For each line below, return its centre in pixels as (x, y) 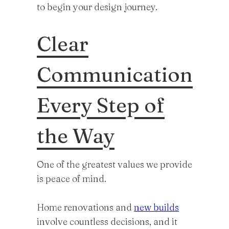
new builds (156, 207)
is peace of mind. (72, 179)
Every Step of (101, 105)
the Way (76, 136)
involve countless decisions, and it (107, 222)
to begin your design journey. (97, 7)
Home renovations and (85, 207)
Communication (115, 74)
